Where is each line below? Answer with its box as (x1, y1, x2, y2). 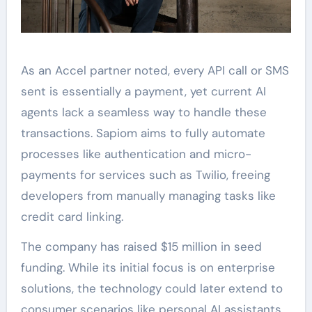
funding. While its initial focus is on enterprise (20, 259, 275, 275)
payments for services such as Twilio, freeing (20, 166, 270, 182)
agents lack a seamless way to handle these (20, 104, 267, 120)
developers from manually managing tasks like (20, 187, 276, 203)
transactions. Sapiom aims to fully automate (20, 125, 265, 141)
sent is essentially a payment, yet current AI (20, 83, 266, 99)
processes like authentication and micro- (20, 146, 251, 162)
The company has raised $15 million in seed (20, 238, 262, 254)
